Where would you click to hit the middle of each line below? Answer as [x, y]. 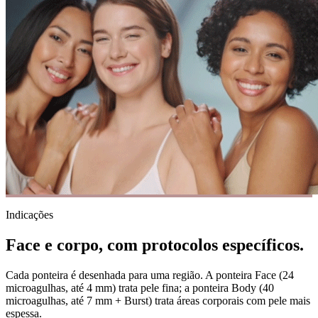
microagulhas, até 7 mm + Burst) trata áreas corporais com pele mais [158, 300]
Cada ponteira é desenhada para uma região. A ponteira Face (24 [150, 275]
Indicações [29, 215]
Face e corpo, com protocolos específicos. [155, 245]
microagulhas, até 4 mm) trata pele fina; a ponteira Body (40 [140, 287]
